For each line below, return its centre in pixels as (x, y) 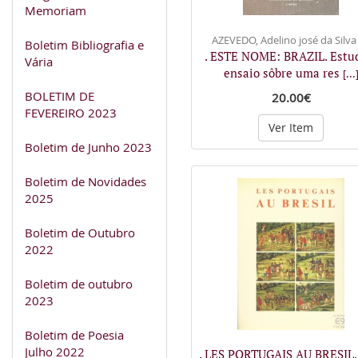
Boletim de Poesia (74, 334)
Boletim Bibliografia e (84, 44)
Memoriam (56, 10)
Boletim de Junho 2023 (88, 147)
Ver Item (291, 127)
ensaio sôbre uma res (283, 72)
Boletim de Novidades (86, 181)
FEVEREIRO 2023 (71, 112)
